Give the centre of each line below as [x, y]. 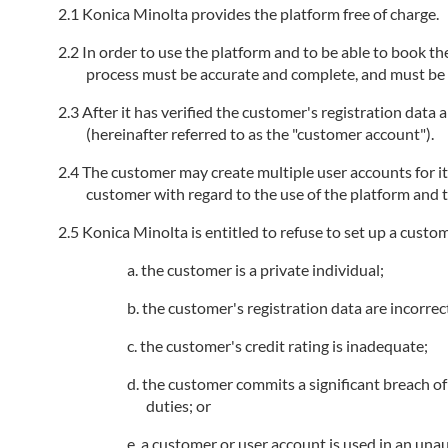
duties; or [179, 405]
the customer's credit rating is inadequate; [284, 345]
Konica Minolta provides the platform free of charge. [261, 13]
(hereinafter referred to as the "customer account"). [260, 133]
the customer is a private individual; [263, 269]
